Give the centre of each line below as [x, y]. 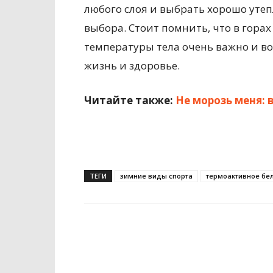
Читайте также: [130, 100]
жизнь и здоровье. [132, 66]
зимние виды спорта [156, 176]
